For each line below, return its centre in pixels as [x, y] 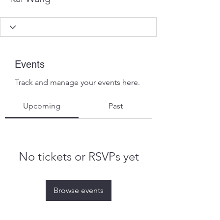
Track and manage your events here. [77, 82]
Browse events [79, 190]
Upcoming [42, 106]
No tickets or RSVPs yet [79, 156]
